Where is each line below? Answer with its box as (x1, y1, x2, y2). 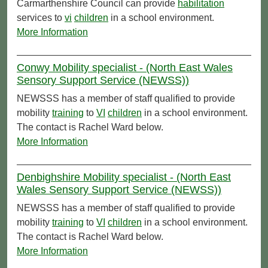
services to (17, 12, 65, 23)
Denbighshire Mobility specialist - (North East (17, 170, 231, 183)
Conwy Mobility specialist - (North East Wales (17, 61, 233, 74)
